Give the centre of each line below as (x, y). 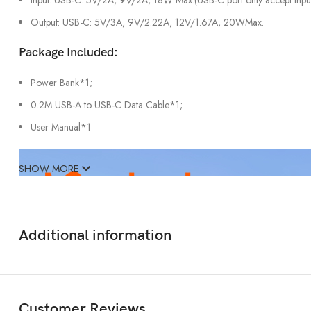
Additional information (95, 235)
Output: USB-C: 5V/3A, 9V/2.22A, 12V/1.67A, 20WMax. (147, 22)
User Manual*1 (61, 127)
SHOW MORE (49, 168)
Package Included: (68, 52)
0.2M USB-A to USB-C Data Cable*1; (107, 104)
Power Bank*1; (61, 82)
